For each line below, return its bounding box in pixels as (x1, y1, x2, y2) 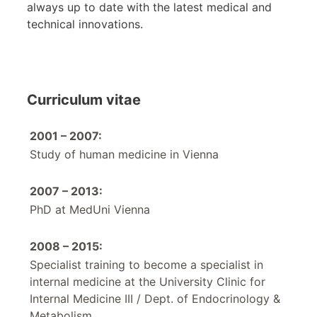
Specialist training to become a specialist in (30, 257, 263, 272)
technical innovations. (27, 16, 143, 31)
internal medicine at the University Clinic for (30, 274, 265, 289)
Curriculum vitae (27, 91, 141, 108)
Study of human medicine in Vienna (30, 146, 219, 161)
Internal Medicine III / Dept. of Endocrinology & (30, 291, 280, 306)
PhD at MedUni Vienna (30, 202, 150, 217)
